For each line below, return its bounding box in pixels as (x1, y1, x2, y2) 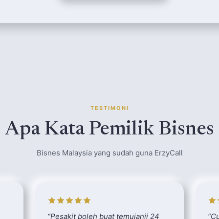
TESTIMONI (90, 105, 129, 111)
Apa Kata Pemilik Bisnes (5, 120, 214, 140)
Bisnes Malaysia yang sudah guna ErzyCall (36, 148, 183, 157)
